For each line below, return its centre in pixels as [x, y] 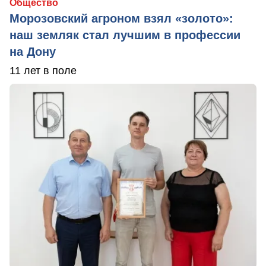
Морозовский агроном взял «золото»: [121, 19]
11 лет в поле [43, 71]
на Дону [33, 52]
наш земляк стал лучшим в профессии [125, 35]
